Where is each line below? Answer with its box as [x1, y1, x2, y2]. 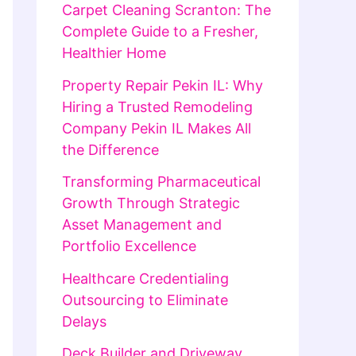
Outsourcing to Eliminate [62, 291, 228, 308]
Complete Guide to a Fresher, [62, 23, 258, 41]
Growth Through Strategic [62, 195, 240, 212]
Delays [62, 312, 106, 330]
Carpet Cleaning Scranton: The [62, 2, 271, 19]
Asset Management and [62, 216, 222, 234]
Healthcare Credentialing [62, 269, 229, 287]
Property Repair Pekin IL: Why [62, 76, 263, 94]
